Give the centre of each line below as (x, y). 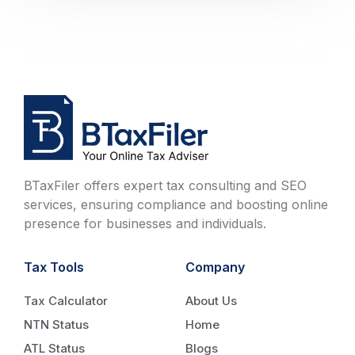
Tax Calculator (66, 300)
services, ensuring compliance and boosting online (176, 205)
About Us (211, 300)
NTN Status (56, 324)
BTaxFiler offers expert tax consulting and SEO (165, 186)
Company (215, 267)
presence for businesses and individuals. (145, 224)
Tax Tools (54, 267)
